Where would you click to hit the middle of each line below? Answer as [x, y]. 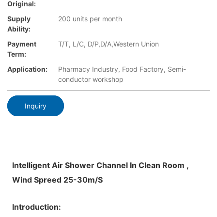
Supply [19, 19]
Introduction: [37, 207]
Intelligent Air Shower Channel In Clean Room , [100, 165]
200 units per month [90, 19]
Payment [22, 44]
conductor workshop [91, 79]
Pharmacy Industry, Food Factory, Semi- [122, 69]
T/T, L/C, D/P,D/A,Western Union [108, 44]
